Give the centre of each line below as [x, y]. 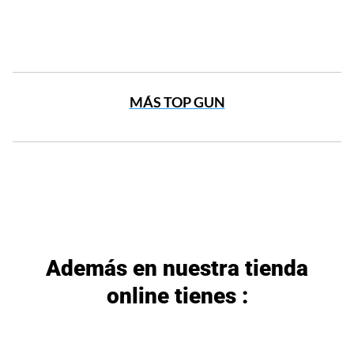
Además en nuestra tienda [177, 268]
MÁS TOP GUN [177, 102]
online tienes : [177, 296]
